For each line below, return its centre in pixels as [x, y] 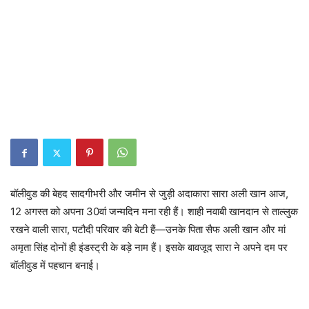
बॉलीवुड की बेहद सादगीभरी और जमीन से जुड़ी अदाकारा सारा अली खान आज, [149, 194]
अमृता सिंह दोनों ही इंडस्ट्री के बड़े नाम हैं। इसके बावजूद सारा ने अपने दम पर [149, 248]
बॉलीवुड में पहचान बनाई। [55, 266]
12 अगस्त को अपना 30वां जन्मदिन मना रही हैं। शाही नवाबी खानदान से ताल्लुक [154, 212]
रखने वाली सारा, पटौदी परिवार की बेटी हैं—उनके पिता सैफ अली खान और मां [148, 230]
